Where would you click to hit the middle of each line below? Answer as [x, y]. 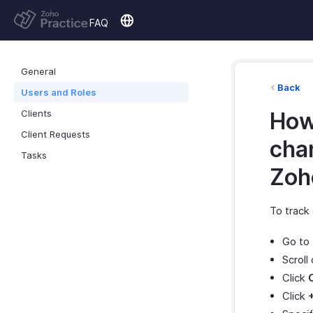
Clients [36, 113]
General [38, 71]
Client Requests [56, 134]
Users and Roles [59, 92]
